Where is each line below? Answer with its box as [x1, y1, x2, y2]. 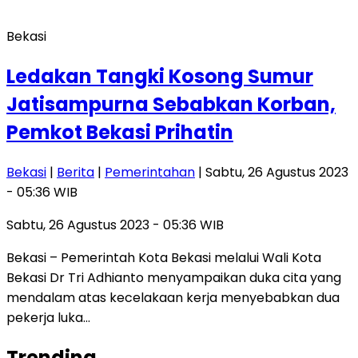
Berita [57, 163, 94, 182]
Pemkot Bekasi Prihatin [6, 119, 233, 146]
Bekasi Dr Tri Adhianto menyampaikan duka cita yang [6, 268, 341, 288]
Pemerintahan [105, 163, 195, 182]
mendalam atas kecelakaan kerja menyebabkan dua [6, 288, 340, 308]
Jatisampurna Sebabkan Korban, [6, 91, 336, 118]
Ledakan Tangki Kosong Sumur [6, 63, 313, 90]
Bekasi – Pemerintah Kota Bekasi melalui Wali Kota [6, 249, 321, 268]
